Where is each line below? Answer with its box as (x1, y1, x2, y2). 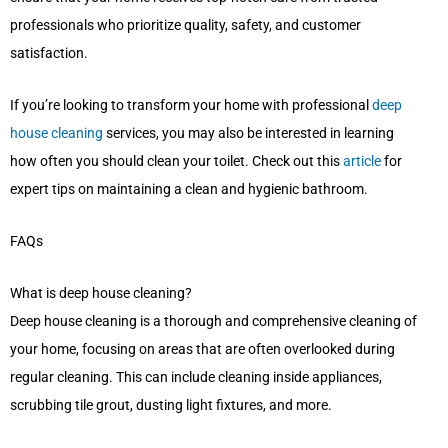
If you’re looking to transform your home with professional (10, 97, 372, 113)
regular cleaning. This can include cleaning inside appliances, (10, 368, 382, 385)
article (343, 153, 381, 169)
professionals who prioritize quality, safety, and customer (10, 17, 361, 34)
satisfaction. (10, 45, 88, 62)
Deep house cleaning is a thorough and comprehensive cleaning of (10, 312, 417, 329)
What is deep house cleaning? (10, 284, 192, 301)
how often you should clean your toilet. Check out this (10, 153, 343, 169)
